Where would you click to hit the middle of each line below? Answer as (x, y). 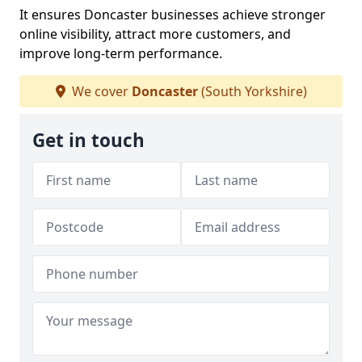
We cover (100, 91)
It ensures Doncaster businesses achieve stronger (173, 15)
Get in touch (88, 140)
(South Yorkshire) (252, 91)
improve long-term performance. (121, 53)
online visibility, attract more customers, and (155, 34)
